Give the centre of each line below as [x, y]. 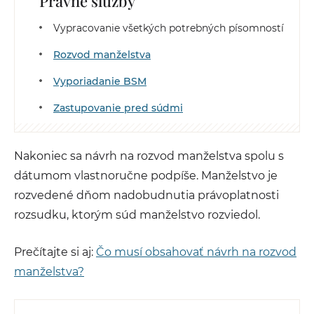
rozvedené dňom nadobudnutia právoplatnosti [146, 195]
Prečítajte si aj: [55, 252]
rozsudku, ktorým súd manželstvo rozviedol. [137, 215]
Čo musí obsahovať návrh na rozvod [196, 252]
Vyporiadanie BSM [100, 81]
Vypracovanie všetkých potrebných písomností [169, 28]
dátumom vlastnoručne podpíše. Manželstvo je [146, 176]
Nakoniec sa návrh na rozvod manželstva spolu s [149, 156]
